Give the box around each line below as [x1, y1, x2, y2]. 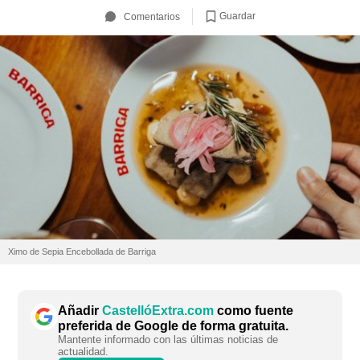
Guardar [219, 10, 256, 22]
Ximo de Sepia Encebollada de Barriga [8, 247, 156, 257]
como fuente [214, 304, 293, 318]
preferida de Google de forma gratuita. [58, 319, 288, 333]
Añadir [58, 304, 102, 318]
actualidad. [58, 346, 108, 358]
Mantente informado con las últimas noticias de [58, 333, 278, 346]
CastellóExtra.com [102, 304, 214, 318]
